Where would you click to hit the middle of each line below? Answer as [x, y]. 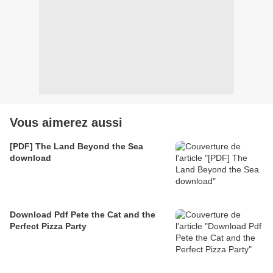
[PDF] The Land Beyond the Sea [76, 146]
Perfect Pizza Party [48, 226]
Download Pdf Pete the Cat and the [83, 214]
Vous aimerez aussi [66, 122]
